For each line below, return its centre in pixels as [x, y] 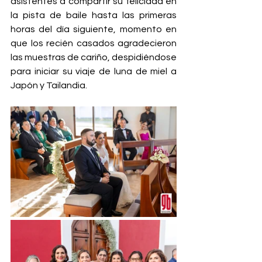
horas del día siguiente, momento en [94, 30]
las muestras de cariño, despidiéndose [94, 58]
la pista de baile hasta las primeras [94, 15]
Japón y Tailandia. [49, 86]
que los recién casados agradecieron [94, 44]
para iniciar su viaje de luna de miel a [94, 72]
